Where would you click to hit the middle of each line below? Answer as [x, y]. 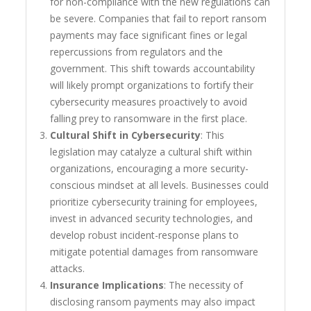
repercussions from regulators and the [137, 52]
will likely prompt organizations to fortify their [152, 85]
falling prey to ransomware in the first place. [149, 119]
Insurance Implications [107, 285]
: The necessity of [204, 285]
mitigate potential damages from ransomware [154, 252]
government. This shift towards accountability [153, 69]
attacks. [68, 269]
